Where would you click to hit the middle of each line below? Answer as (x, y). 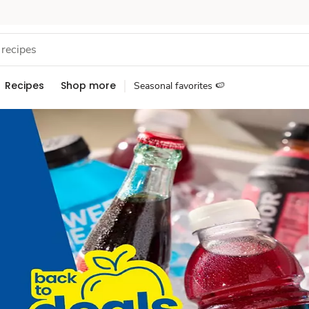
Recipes (24, 86)
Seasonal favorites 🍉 (179, 86)
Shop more (88, 86)
